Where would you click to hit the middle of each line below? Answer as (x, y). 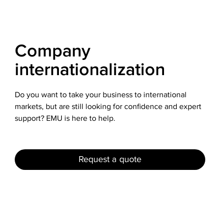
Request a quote (110, 160)
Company (53, 52)
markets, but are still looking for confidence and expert (108, 107)
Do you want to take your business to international (101, 95)
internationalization (90, 70)
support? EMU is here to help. (65, 119)
